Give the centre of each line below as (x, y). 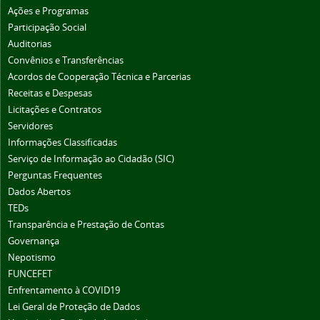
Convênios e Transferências (66, 61)
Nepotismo (32, 258)
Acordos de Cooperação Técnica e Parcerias (99, 77)
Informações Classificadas (62, 143)
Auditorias (30, 44)
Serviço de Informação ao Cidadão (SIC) (91, 159)
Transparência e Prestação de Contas (86, 225)
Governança (34, 241)
